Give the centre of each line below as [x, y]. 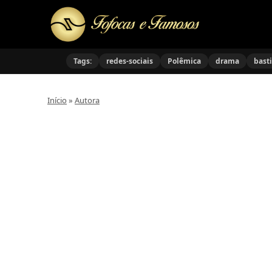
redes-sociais [129, 61]
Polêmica [184, 61]
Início [57, 100]
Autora [87, 100]
